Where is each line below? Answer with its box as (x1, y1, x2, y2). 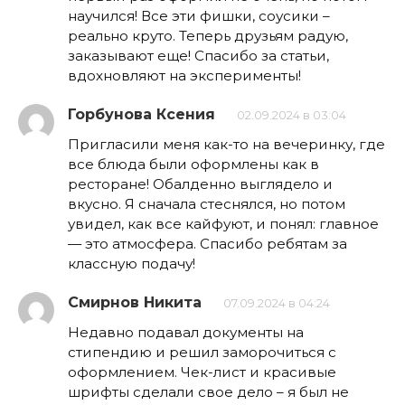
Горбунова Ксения (68, 106, 215, 124)
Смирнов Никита (68, 294, 202, 312)
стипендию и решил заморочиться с (68, 344, 336, 362)
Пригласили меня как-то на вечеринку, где (68, 136, 385, 154)
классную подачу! (68, 255, 195, 273)
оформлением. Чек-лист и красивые (68, 363, 336, 381)
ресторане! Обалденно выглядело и (68, 175, 333, 193)
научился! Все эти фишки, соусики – (68, 7, 330, 25)
